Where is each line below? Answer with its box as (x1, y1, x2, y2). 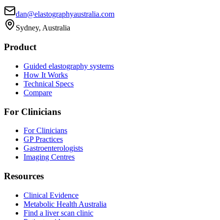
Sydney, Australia (16, 24, 70, 32)
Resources (4, 171, 44, 182)
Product (4, 42, 36, 53)
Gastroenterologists (24, 144, 83, 153)
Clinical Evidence (24, 191, 79, 199)
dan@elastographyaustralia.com (16, 10, 114, 19)
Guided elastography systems (24, 61, 114, 70)
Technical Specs (24, 79, 74, 88)
